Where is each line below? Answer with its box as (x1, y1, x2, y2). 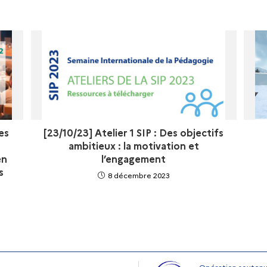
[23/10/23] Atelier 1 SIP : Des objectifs (44, 127, 223, 139)
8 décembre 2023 (107, 170, 170, 180)
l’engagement (101, 153, 166, 165)
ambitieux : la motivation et (68, 140, 199, 152)
